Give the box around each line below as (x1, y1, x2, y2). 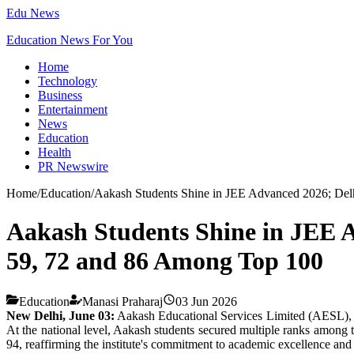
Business (38, 88, 82, 102)
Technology (38, 74, 97, 88)
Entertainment (38, 103, 107, 116)
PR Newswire (38, 160, 108, 173)
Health (38, 145, 71, 159)
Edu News (6, 6, 59, 20)
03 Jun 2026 (175, 294, 237, 308)
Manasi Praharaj (82, 294, 163, 308)
